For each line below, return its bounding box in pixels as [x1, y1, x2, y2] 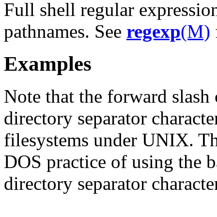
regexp [126, 20, 181, 42]
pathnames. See [4, 20, 126, 42]
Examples [4, 52, 92, 75]
